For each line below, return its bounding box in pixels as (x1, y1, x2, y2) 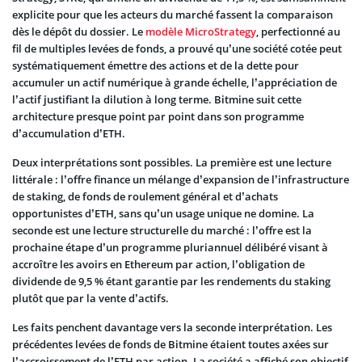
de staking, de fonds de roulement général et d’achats (12, 188, 278, 204)
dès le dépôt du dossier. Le (12, 23, 145, 39)
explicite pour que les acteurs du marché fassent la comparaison (12, 6, 333, 22)
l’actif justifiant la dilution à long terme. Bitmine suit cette (12, 91, 301, 107)
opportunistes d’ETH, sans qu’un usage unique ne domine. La (12, 205, 314, 221)
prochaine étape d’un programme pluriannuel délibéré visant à (12, 239, 328, 255)
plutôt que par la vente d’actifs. (12, 290, 169, 305)
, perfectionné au (256, 23, 340, 39)
